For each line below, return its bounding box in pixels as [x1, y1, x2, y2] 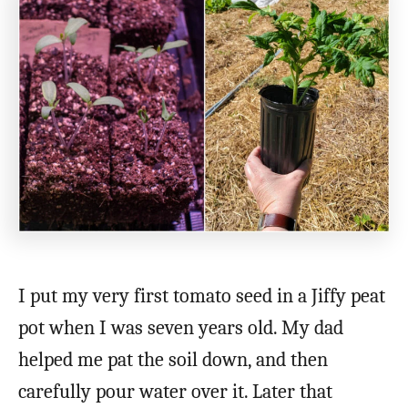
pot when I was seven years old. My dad [18, 315, 343, 340]
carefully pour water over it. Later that [18, 379, 332, 403]
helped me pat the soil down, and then [18, 347, 328, 372]
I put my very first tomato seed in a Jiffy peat [18, 283, 385, 308]
